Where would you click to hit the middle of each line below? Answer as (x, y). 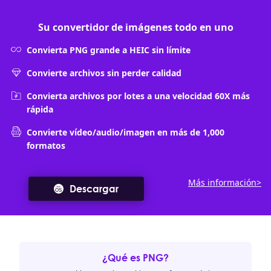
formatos (46, 145)
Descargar (94, 189)
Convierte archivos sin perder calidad (104, 73)
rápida (40, 109)
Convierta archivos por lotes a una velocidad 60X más (138, 96)
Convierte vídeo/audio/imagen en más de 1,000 (126, 132)
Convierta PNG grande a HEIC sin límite (109, 50)
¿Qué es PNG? (135, 258)
